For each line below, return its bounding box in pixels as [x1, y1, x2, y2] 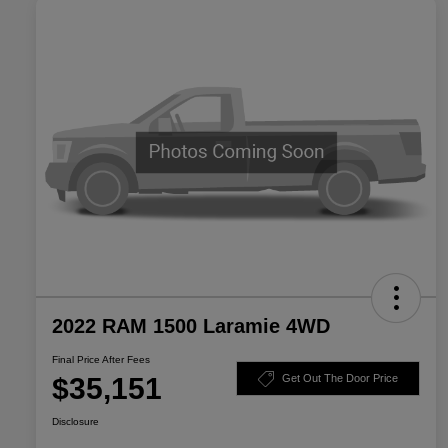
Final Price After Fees [52, 353, 150, 365]
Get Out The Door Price [282, 372, 398, 385]
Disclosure [52, 415, 99, 427]
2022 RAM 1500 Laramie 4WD [52, 314, 330, 337]
